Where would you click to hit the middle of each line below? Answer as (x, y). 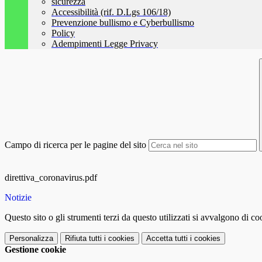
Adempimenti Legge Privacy (105, 44)
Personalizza (31, 239)
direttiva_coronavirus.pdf (51, 178)
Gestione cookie (35, 250)
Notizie (18, 198)
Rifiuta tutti (83, 239)
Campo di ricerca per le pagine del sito (75, 145)
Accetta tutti (167, 239)
